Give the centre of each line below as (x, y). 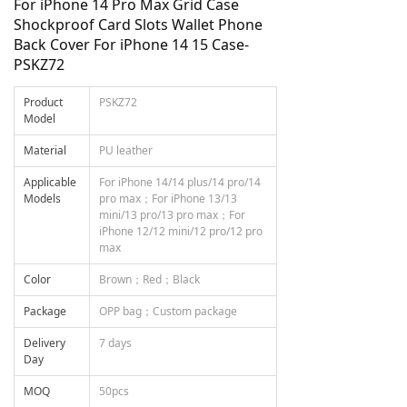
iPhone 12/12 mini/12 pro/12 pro (181, 231)
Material (45, 150)
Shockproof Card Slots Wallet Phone (138, 25)
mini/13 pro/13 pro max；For (172, 215)
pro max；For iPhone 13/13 (168, 199)
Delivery (45, 343)
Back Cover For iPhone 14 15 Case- (131, 45)
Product (43, 102)
